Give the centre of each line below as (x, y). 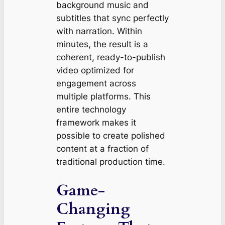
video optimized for (95, 71)
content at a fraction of (102, 149)
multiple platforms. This (103, 97)
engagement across (96, 84)
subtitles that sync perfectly (112, 18)
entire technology (91, 110)
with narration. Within (99, 31)
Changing (93, 209)
